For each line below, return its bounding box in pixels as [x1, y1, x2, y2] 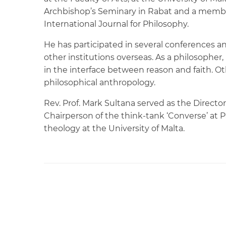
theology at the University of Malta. [44, 124, 185, 133]
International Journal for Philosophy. [44, 19, 189, 29]
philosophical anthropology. [44, 78, 155, 87]
